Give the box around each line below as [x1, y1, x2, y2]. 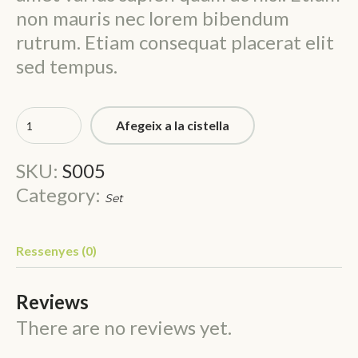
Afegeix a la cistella [116, 117, 229, 133]
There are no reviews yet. [16, 316, 232, 340]
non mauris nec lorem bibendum [16, 6, 289, 30]
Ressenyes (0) [16, 243, 97, 259]
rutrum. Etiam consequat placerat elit [16, 30, 334, 54]
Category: [16, 183, 105, 207]
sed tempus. [16, 54, 117, 78]
